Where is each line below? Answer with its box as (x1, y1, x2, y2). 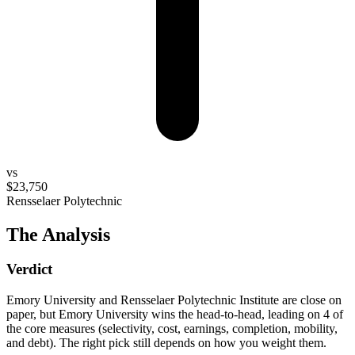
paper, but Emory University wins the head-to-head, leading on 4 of (6, 307, 343, 322)
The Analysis (6, 223, 110, 245)
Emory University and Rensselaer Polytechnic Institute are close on (6, 293, 342, 307)
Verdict (6, 261, 52, 278)
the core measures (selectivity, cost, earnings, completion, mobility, (6, 322, 338, 336)
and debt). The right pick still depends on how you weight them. (6, 336, 326, 350)
